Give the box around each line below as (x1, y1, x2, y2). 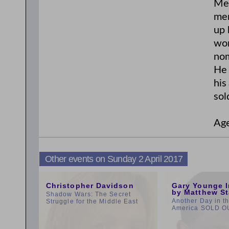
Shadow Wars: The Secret (46, 191, 131, 198)
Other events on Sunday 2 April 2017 (45, 154, 183, 164)
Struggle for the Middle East (46, 198, 139, 205)
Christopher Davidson (46, 181, 134, 190)
